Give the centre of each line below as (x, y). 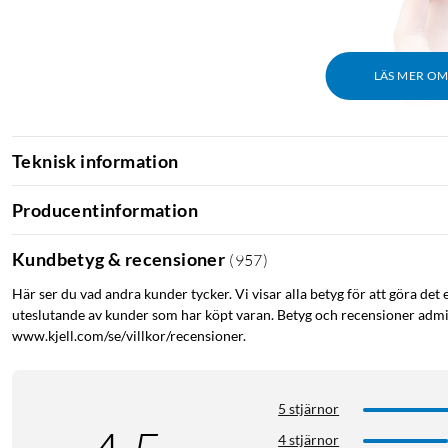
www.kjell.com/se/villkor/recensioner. (129, 336)
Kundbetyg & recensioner (119, 258)
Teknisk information (95, 160)
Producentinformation (105, 209)
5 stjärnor (309, 409)
